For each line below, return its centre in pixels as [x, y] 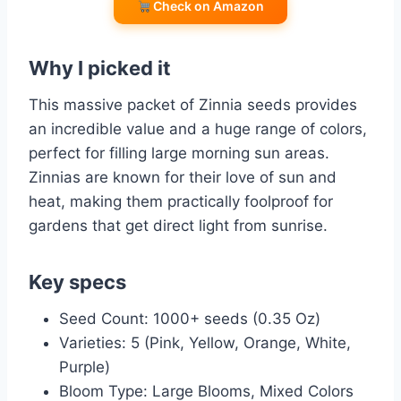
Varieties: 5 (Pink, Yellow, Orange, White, [205, 343]
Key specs [77, 282]
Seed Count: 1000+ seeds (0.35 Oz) [190, 319]
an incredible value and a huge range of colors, [198, 129]
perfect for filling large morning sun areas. [179, 154]
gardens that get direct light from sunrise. [178, 226]
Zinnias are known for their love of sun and [183, 178]
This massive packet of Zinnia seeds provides [193, 105]
